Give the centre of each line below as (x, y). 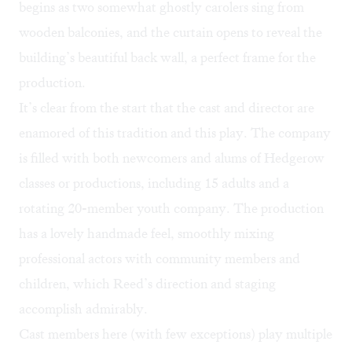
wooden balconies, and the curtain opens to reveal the (170, 33)
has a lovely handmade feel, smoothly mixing (147, 234)
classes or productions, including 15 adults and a (154, 183)
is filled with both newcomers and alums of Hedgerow (172, 158)
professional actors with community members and (159, 259)
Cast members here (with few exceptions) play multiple (176, 334)
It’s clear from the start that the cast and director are (167, 108)
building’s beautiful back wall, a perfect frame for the (167, 58)
